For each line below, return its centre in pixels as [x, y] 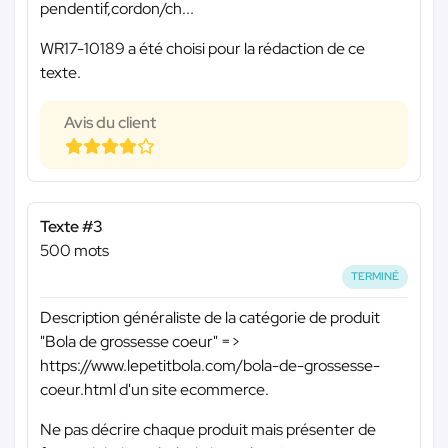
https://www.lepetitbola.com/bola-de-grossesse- [210, 365]
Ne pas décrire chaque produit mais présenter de [208, 429]
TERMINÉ [375, 276]
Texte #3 [71, 227]
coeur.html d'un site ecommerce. [154, 389]
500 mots [74, 251]
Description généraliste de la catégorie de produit [210, 317]
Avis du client [110, 123]
